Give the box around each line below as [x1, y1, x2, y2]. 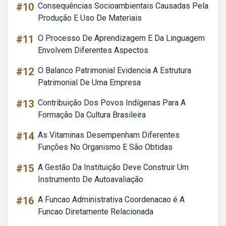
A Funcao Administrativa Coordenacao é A [38, 195, 185, 204]
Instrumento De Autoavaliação [38, 175, 143, 184]
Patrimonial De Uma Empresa [38, 78, 141, 87]
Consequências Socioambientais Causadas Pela [38, 1, 208, 11]
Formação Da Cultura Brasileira [38, 110, 146, 120]
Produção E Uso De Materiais [38, 13, 142, 23]
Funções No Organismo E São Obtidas [38, 142, 173, 152]
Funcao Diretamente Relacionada [38, 207, 153, 216]
